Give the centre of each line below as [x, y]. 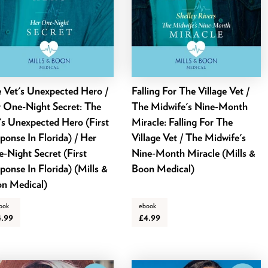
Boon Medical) [163, 169]
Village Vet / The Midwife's [189, 138]
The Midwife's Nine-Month [190, 106]
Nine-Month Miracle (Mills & [194, 153]
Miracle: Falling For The [182, 122]
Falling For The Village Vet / [191, 91]
